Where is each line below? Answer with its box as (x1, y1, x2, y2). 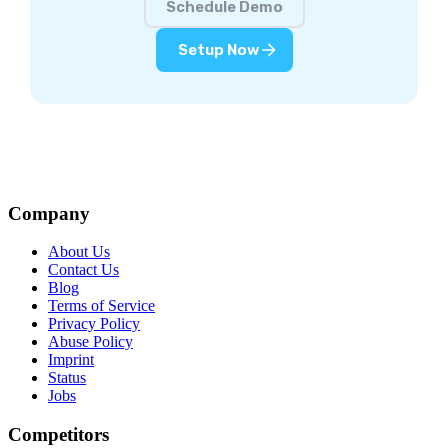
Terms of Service (48, 297, 155, 315)
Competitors (8, 424, 109, 446)
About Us (48, 243, 110, 261)
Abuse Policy (48, 333, 133, 351)
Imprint (48, 351, 94, 369)
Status (48, 369, 86, 387)
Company (8, 202, 90, 224)
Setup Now (177, 40, 259, 59)
